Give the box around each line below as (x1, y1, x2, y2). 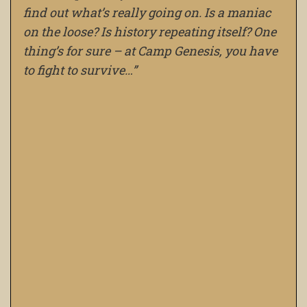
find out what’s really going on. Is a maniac (23, 4, 271, 21)
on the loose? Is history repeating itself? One (23, 23, 276, 40)
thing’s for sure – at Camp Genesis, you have (23, 42, 278, 60)
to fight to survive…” (23, 62, 137, 79)
